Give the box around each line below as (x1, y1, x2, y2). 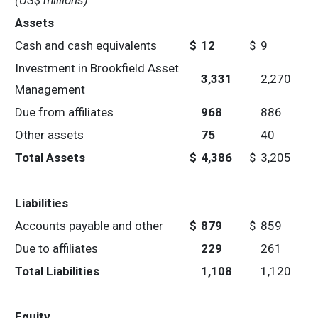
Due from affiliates (15, 105, 114, 119)
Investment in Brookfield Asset (15, 61, 179, 75)
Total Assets (15, 150, 85, 165)
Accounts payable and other (15, 219, 163, 233)
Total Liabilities (15, 264, 99, 278)
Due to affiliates (15, 241, 98, 256)
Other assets (15, 128, 84, 142)
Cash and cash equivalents (15, 38, 157, 53)
